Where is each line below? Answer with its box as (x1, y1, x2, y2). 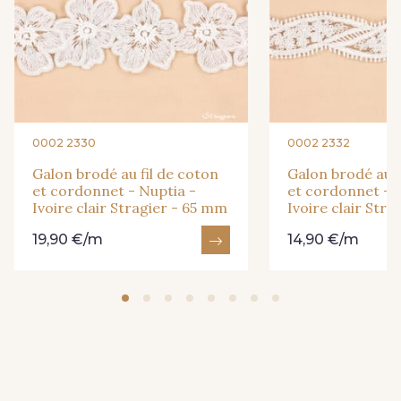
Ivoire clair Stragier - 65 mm (32, 199, 227, 218)
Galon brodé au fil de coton (32, 165, 218, 183)
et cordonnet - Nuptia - (32, 182, 196, 200)
